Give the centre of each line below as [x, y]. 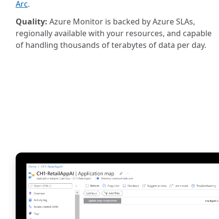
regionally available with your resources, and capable [114, 33]
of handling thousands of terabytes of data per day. [111, 45]
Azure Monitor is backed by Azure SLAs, [121, 22]
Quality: [32, 22]
